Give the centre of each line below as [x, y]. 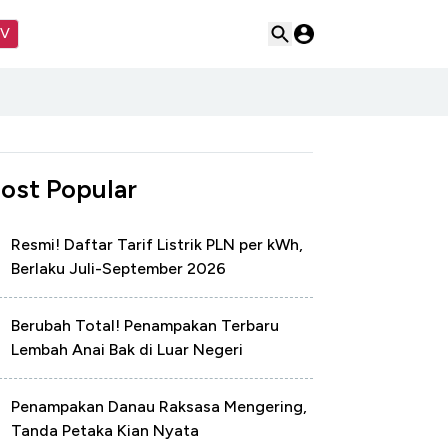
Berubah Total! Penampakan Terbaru [145, 325]
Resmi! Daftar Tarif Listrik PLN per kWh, [157, 244]
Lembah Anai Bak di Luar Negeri [127, 349]
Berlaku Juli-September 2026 [118, 268]
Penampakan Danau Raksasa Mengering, [159, 406]
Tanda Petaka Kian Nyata [105, 430]
